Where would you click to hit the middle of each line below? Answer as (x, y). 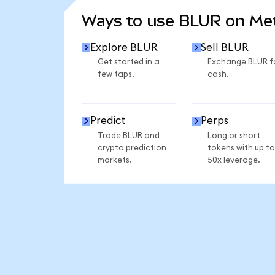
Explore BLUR (124, 47)
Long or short (234, 135)
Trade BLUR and (128, 135)
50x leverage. (234, 160)
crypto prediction (132, 148)
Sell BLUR (224, 47)
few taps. (116, 75)
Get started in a (128, 62)
